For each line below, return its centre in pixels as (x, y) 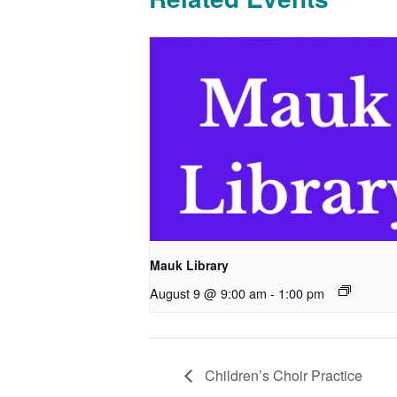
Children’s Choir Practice (282, 375)
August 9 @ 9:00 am (208, 292)
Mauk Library (189, 265)
